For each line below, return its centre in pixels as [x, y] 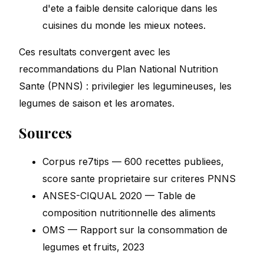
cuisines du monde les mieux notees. [124, 25]
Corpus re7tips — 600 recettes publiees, [133, 161]
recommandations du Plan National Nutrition [118, 69]
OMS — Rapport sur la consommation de [135, 230]
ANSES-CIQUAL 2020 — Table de [119, 195]
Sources [45, 132]
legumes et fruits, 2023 [93, 247]
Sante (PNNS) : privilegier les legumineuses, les [125, 86]
